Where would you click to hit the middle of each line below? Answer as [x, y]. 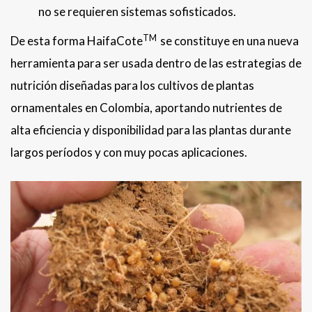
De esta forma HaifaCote [77, 41]
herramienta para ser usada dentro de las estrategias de [156, 63]
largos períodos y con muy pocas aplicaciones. [129, 153]
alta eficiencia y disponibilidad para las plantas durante [151, 130]
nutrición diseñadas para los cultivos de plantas [132, 86]
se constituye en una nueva [228, 41]
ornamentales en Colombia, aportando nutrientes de [146, 108]
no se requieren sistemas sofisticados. [137, 12]
